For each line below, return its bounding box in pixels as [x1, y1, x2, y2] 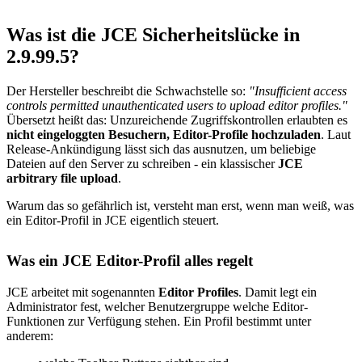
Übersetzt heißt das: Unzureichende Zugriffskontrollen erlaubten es [6, 112, 347, 127]
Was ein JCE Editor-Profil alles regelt [6, 251, 253, 269]
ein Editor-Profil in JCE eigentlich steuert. [6, 213, 219, 227]
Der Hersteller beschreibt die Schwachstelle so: [6, 83, 249, 98]
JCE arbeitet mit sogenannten [6, 284, 158, 299]
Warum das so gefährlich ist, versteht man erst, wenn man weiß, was [6, 198, 354, 213]
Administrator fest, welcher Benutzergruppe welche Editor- [6, 299, 308, 314]
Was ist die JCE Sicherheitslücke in [6, 23, 300, 45]
